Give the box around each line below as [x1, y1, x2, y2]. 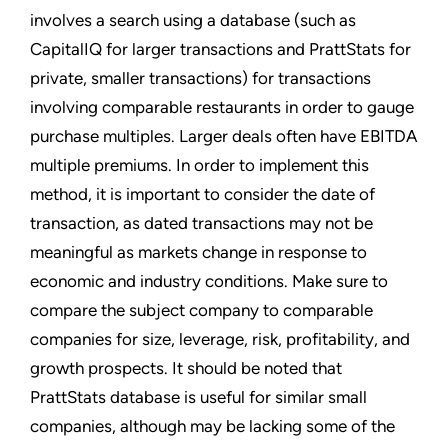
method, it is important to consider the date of [30, 184, 375, 205]
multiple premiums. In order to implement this [30, 155, 369, 176]
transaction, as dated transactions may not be [30, 213, 373, 234]
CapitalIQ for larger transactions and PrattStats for [30, 39, 411, 60]
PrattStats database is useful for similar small [30, 387, 367, 408]
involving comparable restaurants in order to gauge [30, 97, 414, 118]
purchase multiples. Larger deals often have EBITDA [30, 126, 418, 147]
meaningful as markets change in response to [30, 242, 367, 263]
